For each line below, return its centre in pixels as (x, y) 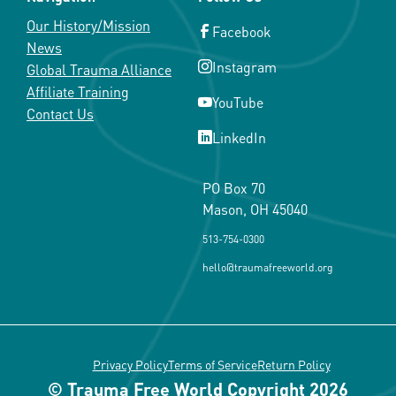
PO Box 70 (234, 187)
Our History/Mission (88, 24)
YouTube (238, 101)
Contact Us (60, 113)
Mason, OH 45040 (255, 208)
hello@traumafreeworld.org (268, 267)
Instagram (244, 66)
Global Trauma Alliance (99, 69)
